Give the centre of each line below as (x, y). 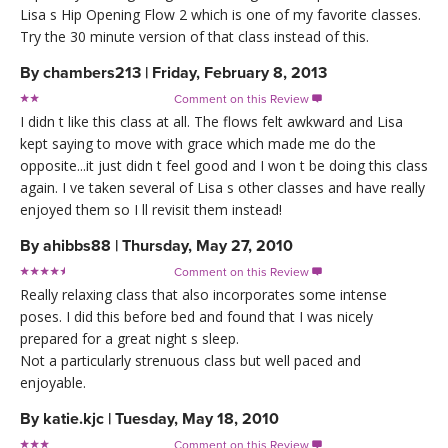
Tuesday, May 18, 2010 (197, 419)
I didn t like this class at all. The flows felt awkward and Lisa (211, 122)
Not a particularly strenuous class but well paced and (190, 361)
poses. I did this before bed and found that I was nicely (196, 317)
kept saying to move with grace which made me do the (198, 144)
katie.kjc (73, 419)
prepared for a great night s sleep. (129, 339)
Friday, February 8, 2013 (239, 73)
